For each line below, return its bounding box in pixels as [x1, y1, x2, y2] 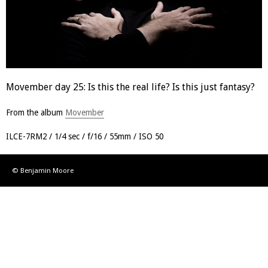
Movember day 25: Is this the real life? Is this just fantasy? [6, 81, 255, 93]
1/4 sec [54, 132, 80, 141]
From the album [6, 108, 65, 117]
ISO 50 [139, 132, 163, 141]
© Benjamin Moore [12, 166, 74, 175]
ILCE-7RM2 [6, 132, 47, 141]
